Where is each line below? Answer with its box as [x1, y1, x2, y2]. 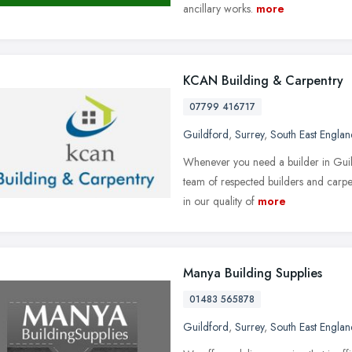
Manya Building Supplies [183, 263, 322, 282]
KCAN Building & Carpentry [183, 71, 343, 90]
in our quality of [183, 192, 255, 209]
